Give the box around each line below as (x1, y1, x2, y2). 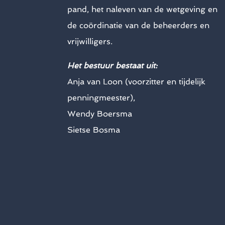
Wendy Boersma (67, 109, 133, 119)
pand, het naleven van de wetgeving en (67, 5, 218, 15)
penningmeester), (67, 93, 136, 103)
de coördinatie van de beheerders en (67, 21, 210, 31)
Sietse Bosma (67, 125, 121, 135)
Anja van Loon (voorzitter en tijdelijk (67, 77, 206, 87)
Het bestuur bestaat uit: (67, 61, 158, 71)
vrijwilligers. (67, 37, 113, 47)
